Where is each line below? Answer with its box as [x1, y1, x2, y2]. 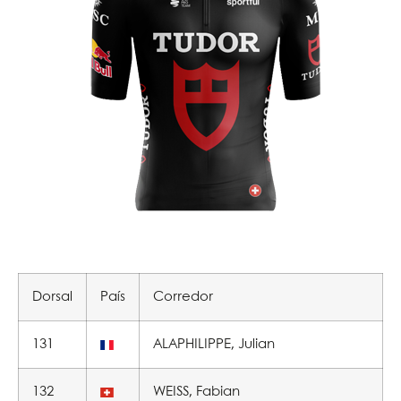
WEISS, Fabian [153, 386, 240, 399]
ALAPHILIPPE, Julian [153, 338, 275, 352]
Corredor [153, 291, 213, 304]
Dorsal [32, 291, 73, 304]
